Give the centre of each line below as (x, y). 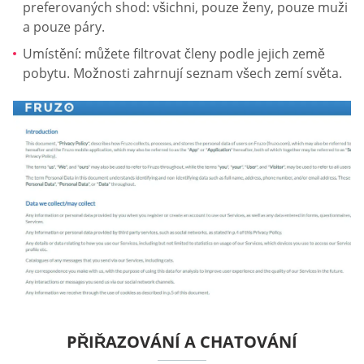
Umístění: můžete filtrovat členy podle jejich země (174, 54)
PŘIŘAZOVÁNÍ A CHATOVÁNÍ (182, 341)
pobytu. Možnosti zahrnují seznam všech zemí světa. (182, 74)
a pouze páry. (64, 26)
